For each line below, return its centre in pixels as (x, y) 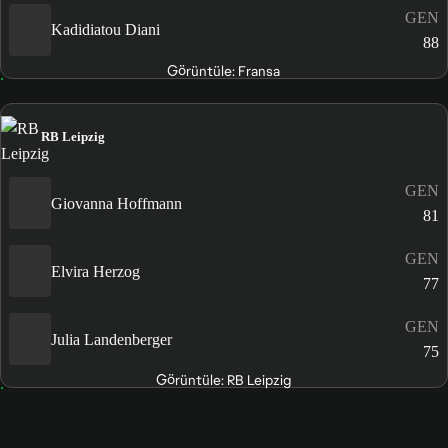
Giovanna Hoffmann (116, 203)
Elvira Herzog (95, 271)
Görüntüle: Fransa (224, 70)
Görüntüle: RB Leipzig (224, 380)
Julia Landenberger (111, 339)
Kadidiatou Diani (105, 30)
